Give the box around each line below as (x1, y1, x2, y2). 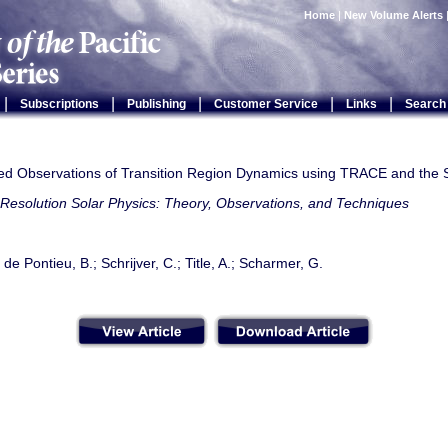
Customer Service (213, 97, 318, 111)
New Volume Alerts (344, 9, 443, 21)
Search (404, 97, 446, 111)
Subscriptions (19, 97, 99, 111)
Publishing (126, 97, 186, 111)
